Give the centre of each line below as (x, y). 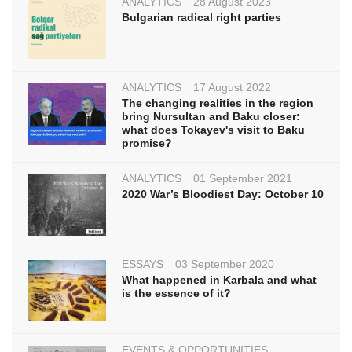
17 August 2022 (232, 88)
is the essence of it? (176, 293)
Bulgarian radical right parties (202, 18)
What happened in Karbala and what (219, 279)
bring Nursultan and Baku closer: (211, 117)
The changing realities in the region (218, 103)
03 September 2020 (225, 264)
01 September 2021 (243, 179)
